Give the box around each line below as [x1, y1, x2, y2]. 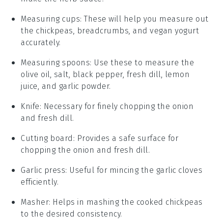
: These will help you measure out [80, 14, 209, 24]
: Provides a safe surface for [73, 133, 179, 143]
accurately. [21, 37, 61, 47]
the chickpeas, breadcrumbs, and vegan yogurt [21, 26, 199, 35]
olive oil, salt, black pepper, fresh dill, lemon [21, 69, 190, 79]
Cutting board [21, 133, 73, 143]
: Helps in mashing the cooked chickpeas [49, 197, 203, 207]
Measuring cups [21, 14, 81, 24]
